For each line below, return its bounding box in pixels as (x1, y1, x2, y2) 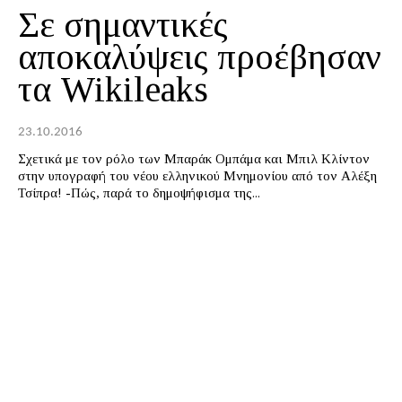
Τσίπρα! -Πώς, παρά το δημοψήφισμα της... (18, 186, 260, 201)
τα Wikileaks (18, 69, 208, 110)
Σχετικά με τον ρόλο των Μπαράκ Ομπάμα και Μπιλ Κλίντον (18, 152, 370, 167)
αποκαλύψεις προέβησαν (18, 37, 381, 78)
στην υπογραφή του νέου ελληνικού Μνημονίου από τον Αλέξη (18, 169, 377, 184)
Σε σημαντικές (18, 4, 228, 46)
